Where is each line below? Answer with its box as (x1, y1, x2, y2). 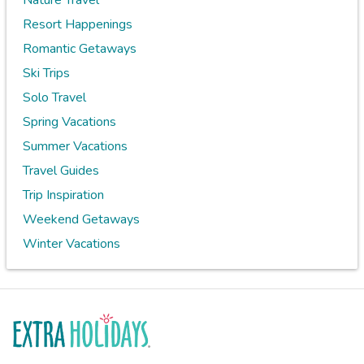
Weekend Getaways (23, 210, 140, 229)
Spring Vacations (23, 113, 116, 132)
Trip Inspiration (23, 186, 104, 205)
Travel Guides (23, 162, 99, 180)
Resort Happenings (23, 15, 132, 34)
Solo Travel (23, 89, 86, 107)
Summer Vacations (23, 137, 128, 156)
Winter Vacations (23, 235, 120, 253)
